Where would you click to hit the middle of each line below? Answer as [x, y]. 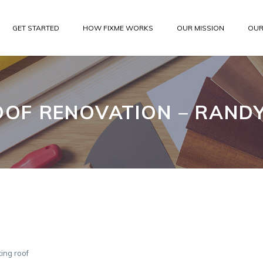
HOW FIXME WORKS [118, 28]
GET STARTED [36, 28]
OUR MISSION [200, 28]
